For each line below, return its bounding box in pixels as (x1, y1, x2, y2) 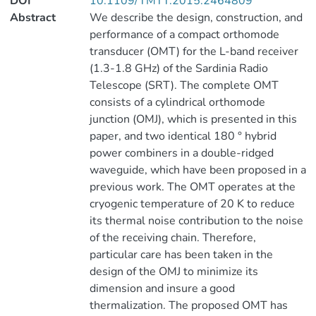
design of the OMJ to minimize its (89, 264, 258, 279)
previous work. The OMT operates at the (89, 179, 296, 195)
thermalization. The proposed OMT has (89, 298, 288, 313)
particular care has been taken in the (89, 247, 273, 262)
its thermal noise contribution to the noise (89, 213, 303, 229)
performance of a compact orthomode (89, 27, 279, 42)
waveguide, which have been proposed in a (89, 162, 306, 178)
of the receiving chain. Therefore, (89, 230, 256, 245)
